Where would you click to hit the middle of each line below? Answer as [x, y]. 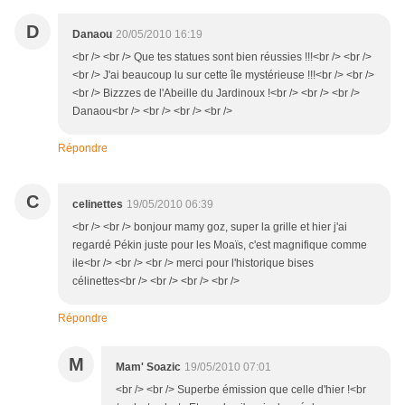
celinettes [98, 205]
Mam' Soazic [148, 367]
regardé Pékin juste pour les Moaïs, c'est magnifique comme [220, 245]
